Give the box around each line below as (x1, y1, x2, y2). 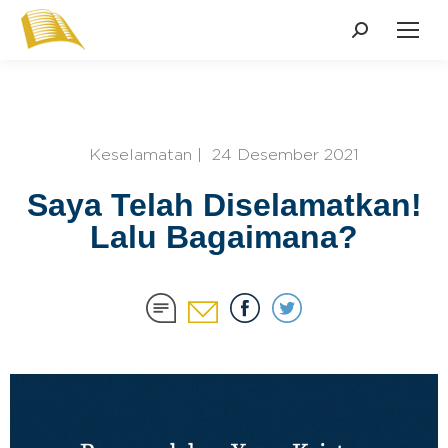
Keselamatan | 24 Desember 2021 (89, 146, 359, 163)
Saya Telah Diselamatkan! (26, 187, 422, 223)
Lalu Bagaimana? (90, 219, 358, 255)
